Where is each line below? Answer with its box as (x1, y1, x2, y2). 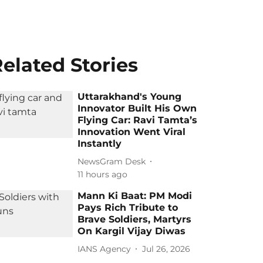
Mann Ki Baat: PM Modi (77, 190, 193, 201)
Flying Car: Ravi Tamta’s (77, 114, 198, 126)
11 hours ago (77, 169, 128, 180)
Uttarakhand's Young (77, 91, 182, 102)
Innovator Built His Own (77, 103, 197, 114)
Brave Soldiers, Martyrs (77, 214, 192, 225)
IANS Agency (77, 243, 131, 254)
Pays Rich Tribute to (77, 202, 178, 213)
